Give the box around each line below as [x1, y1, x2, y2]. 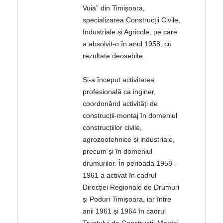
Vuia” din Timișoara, [83, 4, 145, 12]
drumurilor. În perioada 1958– [83, 159, 177, 168]
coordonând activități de [83, 100, 158, 108]
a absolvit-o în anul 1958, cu [83, 40, 172, 48]
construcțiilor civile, [83, 123, 142, 132]
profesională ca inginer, [83, 88, 156, 96]
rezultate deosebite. [83, 52, 145, 60]
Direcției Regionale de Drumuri [83, 183, 180, 192]
